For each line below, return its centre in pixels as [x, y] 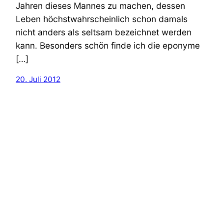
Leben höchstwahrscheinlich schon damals [102, 19]
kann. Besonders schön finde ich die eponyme [108, 45]
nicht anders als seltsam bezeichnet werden [104, 32]
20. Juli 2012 [38, 80]
